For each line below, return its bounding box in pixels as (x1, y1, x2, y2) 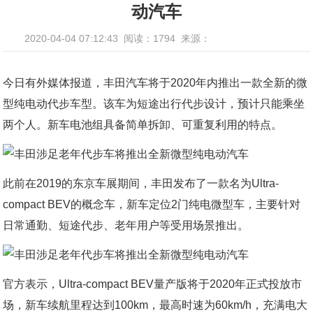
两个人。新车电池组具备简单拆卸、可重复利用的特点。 (3, 119, 283, 131)
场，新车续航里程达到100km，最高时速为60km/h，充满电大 (3, 299, 308, 311)
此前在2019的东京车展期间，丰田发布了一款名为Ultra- (3, 177, 279, 189)
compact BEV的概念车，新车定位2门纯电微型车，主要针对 (3, 198, 301, 210)
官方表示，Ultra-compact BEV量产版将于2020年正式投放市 (3, 278, 303, 290)
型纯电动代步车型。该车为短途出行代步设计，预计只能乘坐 (3, 98, 305, 110)
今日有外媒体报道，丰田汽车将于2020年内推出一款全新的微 (3, 77, 308, 89)
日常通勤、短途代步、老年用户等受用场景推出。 (3, 219, 249, 231)
